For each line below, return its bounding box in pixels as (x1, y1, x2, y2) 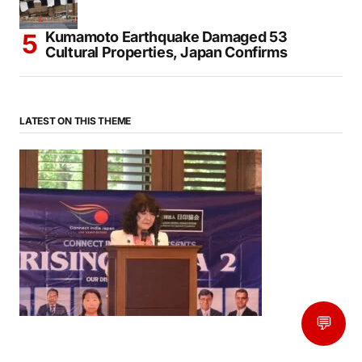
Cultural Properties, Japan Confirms (45, 43, 288, 61)
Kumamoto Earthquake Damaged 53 (45, 27, 288, 45)
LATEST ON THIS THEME (19, 114, 132, 127)
